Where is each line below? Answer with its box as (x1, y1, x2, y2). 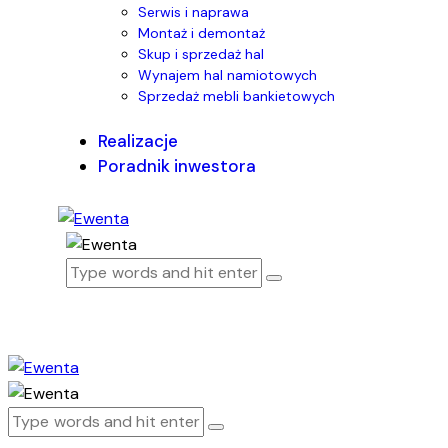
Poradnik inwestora (98, 154, 256, 177)
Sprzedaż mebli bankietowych (138, 86, 335, 105)
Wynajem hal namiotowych (138, 65, 317, 84)
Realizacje (98, 129, 178, 152)
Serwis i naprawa (138, 2, 249, 21)
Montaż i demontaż (138, 23, 265, 42)
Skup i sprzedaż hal (138, 44, 264, 63)
